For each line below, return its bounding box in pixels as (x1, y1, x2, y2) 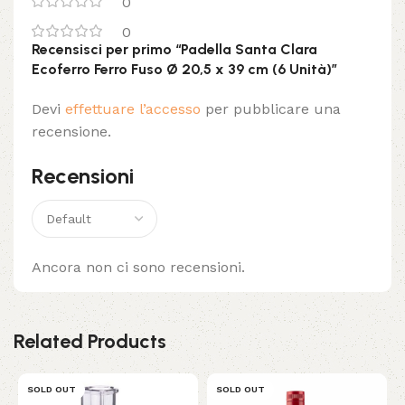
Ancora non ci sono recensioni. (32, 259, 245, 277)
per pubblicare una (201, 100, 341, 118)
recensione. (32, 123, 111, 141)
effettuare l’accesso (65, 100, 201, 118)
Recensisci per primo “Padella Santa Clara (32, 41, 317, 59)
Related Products (14, 329, 166, 354)
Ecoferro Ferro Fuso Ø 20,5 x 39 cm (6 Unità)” (32, 61, 337, 79)
